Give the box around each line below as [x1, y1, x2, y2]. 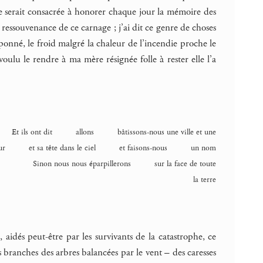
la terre [193, 174, 217, 185]
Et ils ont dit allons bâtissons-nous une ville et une [12, 126, 217, 137]
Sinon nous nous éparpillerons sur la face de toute [33, 158, 217, 169]
